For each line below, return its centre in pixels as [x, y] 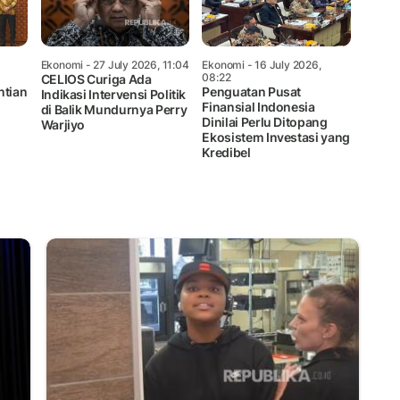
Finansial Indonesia [258, 106]
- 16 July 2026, [283, 64]
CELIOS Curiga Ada [96, 79]
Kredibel [226, 152]
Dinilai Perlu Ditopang [265, 121]
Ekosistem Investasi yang [276, 137]
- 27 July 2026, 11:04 [136, 64]
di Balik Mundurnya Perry [114, 109]
